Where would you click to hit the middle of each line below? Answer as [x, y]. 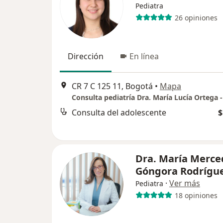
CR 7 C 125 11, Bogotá [112, 86]
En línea [144, 56]
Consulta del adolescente [119, 112]
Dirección [86, 56]
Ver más [185, 183]
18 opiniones [196, 195]
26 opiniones [196, 17]
